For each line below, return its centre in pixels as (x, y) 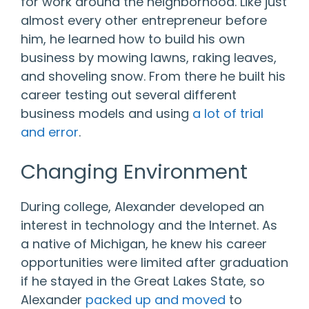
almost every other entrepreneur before (144, 20)
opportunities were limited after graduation (154, 262)
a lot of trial (228, 113)
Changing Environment (134, 171)
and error (50, 132)
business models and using (107, 113)
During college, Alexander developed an (142, 206)
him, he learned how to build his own (133, 39)
